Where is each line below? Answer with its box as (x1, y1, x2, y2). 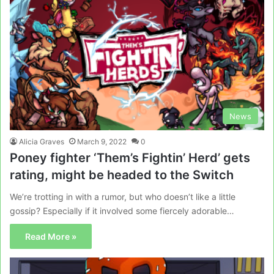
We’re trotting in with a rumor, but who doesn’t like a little (10, 191, 235, 202)
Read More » (25, 231, 76, 242)
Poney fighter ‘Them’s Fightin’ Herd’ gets (10, 150, 250, 165)
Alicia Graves (19, 137, 64, 146)
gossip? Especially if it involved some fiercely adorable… (10, 206, 234, 216)
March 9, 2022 (77, 137, 127, 146)
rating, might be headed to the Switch (10, 168, 234, 182)
